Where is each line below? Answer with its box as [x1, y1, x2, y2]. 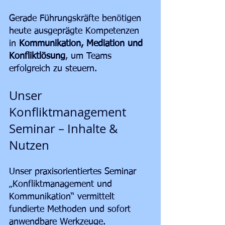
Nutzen [9, 137, 49, 154]
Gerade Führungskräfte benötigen [9, 14, 144, 24]
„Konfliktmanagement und [9, 180, 115, 189]
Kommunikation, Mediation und [19, 39, 146, 49]
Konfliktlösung [9, 52, 65, 61]
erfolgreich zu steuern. [9, 64, 97, 74]
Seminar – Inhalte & [9, 121, 121, 137]
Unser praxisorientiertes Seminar [9, 167, 139, 177]
